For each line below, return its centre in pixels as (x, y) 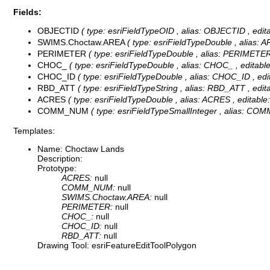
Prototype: (57, 168)
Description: (60, 159)
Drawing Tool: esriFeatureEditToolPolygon (117, 246)
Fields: (27, 12)
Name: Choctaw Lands (81, 149)
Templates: (34, 130)
